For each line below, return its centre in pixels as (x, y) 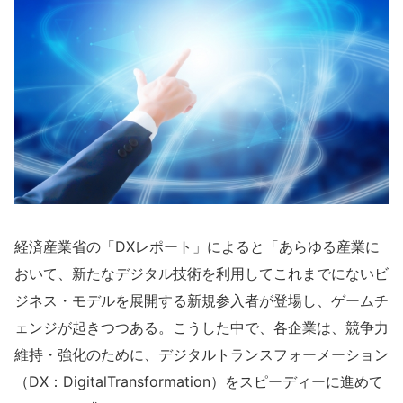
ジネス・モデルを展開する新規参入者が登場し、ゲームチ (201, 300)
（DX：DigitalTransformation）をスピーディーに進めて (199, 381)
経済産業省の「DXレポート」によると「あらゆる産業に (197, 246)
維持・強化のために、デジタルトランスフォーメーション (201, 354)
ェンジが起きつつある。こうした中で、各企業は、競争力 (201, 327)
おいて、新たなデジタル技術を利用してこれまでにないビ (201, 273)
